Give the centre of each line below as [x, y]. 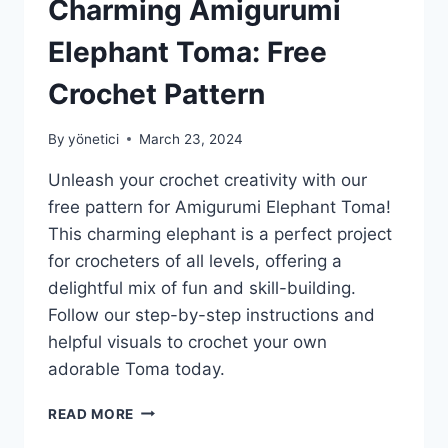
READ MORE [91, 413]
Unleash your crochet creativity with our [207, 179]
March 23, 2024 [191, 138]
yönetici [94, 138]
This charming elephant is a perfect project [220, 233]
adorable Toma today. [136, 368]
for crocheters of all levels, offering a [195, 260]
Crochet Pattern [156, 93]
